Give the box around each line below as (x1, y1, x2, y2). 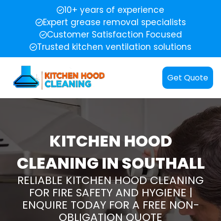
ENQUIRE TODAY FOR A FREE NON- (22, 197, 199, 213)
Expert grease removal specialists (42, 16, 186, 28)
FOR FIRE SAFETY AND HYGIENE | (29, 185, 192, 201)
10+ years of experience (64, 4, 164, 16)
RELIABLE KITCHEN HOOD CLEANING (17, 173, 204, 188)
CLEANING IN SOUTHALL (16, 152, 205, 175)
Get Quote (167, 72, 208, 84)
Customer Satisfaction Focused (46, 29, 182, 40)
